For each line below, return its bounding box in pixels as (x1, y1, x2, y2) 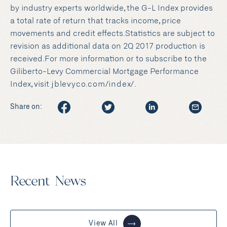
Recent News (10, 175, 86, 188)
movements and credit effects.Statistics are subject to (10, 30, 215, 37)
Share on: (10, 103, 42, 110)
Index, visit (10, 81, 51, 88)
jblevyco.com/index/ (51, 81, 135, 88)
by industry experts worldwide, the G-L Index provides (10, 5, 213, 12)
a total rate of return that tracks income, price (10, 17, 181, 25)
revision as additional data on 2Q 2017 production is (10, 43, 205, 50)
